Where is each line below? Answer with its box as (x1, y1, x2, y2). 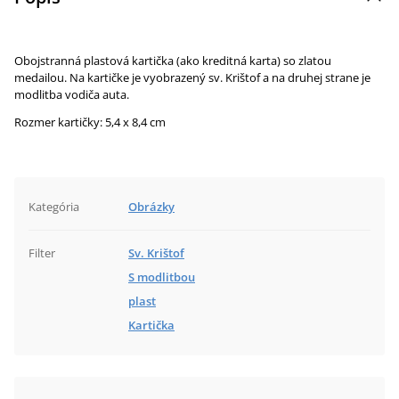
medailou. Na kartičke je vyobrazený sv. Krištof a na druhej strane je (14, 69, 370, 85)
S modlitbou (128, 269, 195, 285)
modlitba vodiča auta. (14, 86, 129, 102)
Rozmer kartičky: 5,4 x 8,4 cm (14, 114, 166, 130)
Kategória (28, 199, 79, 215)
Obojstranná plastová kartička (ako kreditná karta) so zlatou (14, 53, 331, 69)
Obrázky (128, 199, 175, 215)
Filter (28, 245, 55, 261)
